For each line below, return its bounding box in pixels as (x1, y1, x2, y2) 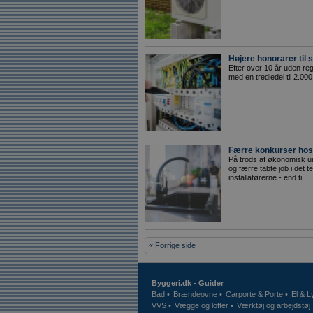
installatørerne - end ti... (228, 173, 308, 182)
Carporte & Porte (226, 290, 283, 298)
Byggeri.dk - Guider (152, 279, 224, 287)
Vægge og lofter (175, 301, 228, 310)
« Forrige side (149, 241, 196, 249)
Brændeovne (173, 290, 217, 298)
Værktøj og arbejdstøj (237, 301, 310, 310)
